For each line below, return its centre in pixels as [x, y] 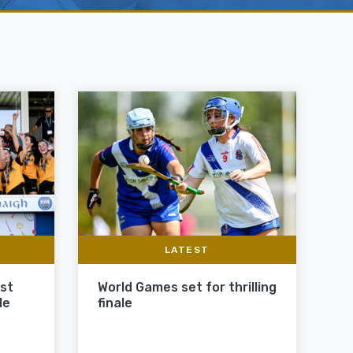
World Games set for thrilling [187, 287]
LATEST [187, 249]
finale [115, 303]
